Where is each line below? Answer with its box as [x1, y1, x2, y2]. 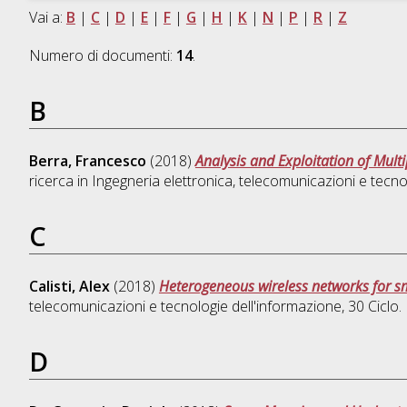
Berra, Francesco [28, 151, 146, 172]
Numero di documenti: [28, 45, 176, 66]
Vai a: [28, 7, 66, 28]
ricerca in [28, 171, 92, 192]
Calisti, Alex [28, 276, 110, 297]
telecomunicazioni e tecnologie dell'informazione [28, 296, 342, 317]
